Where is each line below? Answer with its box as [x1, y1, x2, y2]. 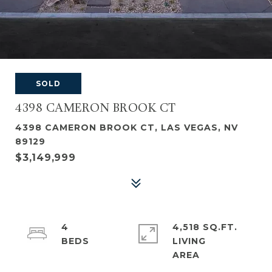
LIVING [172, 236, 206, 246]
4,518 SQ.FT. [172, 222, 237, 233]
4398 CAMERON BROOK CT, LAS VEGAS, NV [15, 122, 238, 133]
